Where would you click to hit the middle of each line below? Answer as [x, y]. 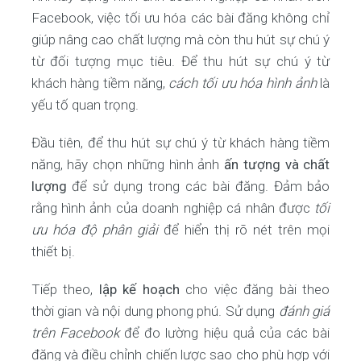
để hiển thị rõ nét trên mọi [244, 230]
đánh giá [305, 311]
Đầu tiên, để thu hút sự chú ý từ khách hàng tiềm [180, 143]
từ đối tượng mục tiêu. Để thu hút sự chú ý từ [180, 61]
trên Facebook [75, 333]
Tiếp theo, [65, 289]
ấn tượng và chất [277, 164]
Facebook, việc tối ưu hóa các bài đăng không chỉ [180, 18]
